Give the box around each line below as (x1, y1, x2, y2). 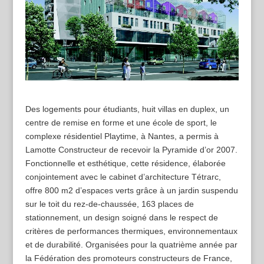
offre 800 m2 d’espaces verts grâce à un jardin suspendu (25, 186, 238, 196)
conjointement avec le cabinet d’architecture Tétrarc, (25, 172, 221, 182)
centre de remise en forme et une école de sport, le (25, 118, 217, 128)
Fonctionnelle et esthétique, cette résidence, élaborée (25, 159, 226, 169)
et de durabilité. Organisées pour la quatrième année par (25, 240, 237, 250)
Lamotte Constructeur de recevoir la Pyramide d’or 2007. (25, 145, 237, 155)
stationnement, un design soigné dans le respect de (25, 213, 218, 223)
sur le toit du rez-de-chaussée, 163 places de (25, 199, 194, 209)
